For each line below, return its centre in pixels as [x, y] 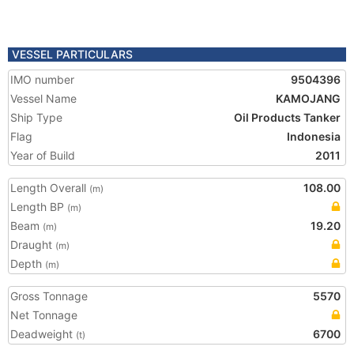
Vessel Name [43, 98]
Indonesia [314, 136]
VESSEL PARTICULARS [72, 54]
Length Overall [50, 188]
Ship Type [36, 117]
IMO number [42, 79]
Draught [33, 245]
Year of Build [43, 155]
